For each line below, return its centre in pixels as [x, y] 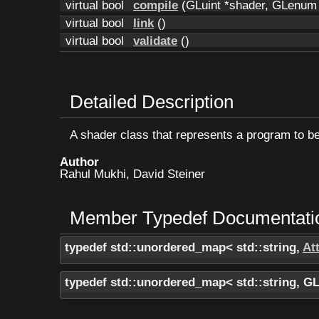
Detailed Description [152, 101]
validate [155, 41]
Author [79, 162]
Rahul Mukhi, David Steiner [132, 174]
